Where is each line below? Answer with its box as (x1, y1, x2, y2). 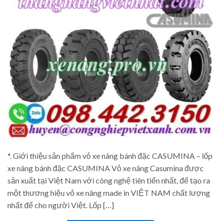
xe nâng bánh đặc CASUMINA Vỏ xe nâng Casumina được (7, 163, 204, 173)
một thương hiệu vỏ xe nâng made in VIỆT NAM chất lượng (7, 187, 210, 197)
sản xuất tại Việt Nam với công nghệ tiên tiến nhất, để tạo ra (7, 175, 210, 185)
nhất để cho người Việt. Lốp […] (7, 200, 114, 210)
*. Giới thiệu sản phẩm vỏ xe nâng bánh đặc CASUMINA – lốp (7, 150, 213, 160)
